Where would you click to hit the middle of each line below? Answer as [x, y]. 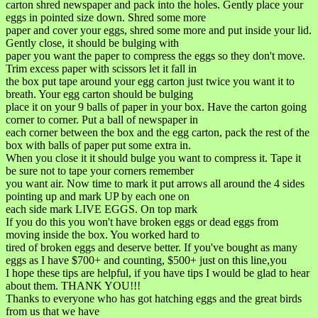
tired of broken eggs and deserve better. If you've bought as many [152, 247]
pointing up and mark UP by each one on [98, 196]
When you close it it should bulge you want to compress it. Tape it [153, 158]
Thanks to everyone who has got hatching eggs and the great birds [154, 298]
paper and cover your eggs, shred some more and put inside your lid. [159, 30]
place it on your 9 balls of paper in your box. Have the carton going [156, 106]
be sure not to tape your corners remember [100, 170]
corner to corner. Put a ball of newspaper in [102, 119]
